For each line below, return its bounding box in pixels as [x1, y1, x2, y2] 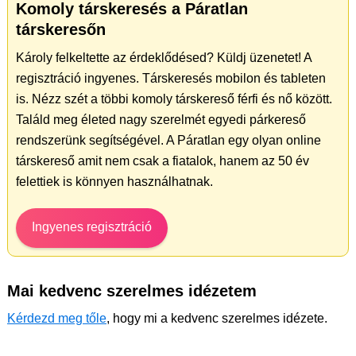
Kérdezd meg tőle [7, 311, 106, 326]
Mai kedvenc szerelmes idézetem [7, 282, 257, 300]
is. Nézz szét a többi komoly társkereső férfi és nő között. [16, 92, 332, 106]
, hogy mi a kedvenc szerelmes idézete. [106, 311, 327, 326]
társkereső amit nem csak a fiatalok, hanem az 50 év [16, 154, 309, 168]
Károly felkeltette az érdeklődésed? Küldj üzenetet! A [16, 51, 311, 65]
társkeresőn [16, 21, 106, 39]
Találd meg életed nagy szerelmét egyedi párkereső [16, 113, 306, 127]
